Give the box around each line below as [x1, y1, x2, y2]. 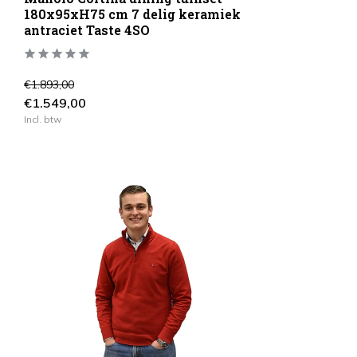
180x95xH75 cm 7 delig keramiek [24, 5, 241, 22]
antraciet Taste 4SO [24, 21, 150, 38]
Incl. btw [24, 112, 61, 125]
